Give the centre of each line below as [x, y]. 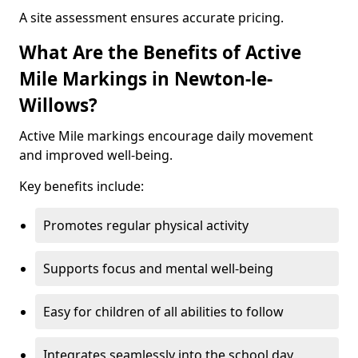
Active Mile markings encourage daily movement [166, 136]
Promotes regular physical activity [146, 225]
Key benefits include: [82, 186]
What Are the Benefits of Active [160, 52]
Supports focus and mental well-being [158, 268]
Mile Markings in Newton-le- [146, 79]
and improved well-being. [96, 155]
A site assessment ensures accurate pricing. [151, 18]
